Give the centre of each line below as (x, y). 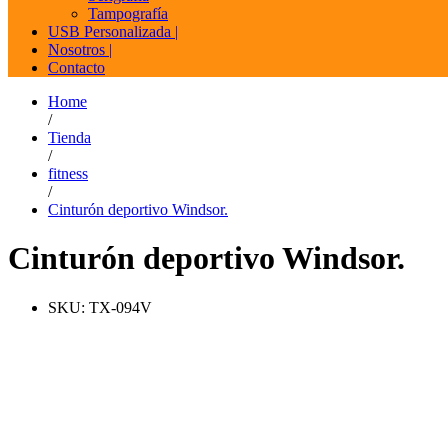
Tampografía (128, 13)
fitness (68, 173)
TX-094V (120, 307)
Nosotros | (80, 49)
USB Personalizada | (113, 31)
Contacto (76, 67)
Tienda (69, 137)
